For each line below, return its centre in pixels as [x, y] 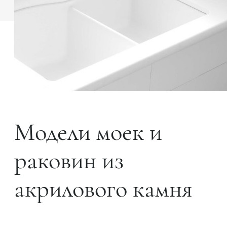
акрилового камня [103, 189]
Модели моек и [88, 132]
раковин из [69, 161]
